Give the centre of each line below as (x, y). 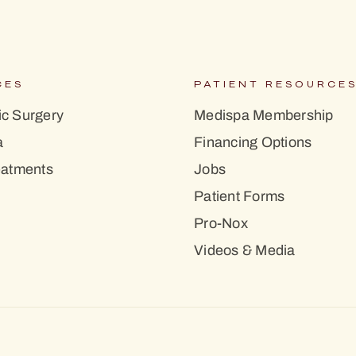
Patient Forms (240, 196)
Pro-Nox (221, 223)
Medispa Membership (264, 115)
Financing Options (253, 142)
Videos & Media (245, 250)
